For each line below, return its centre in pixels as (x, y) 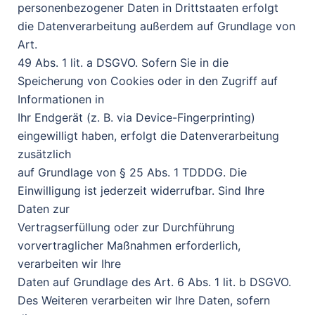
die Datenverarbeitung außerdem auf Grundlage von (156, 26)
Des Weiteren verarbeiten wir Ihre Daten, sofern (144, 300)
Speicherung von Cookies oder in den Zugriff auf (148, 81)
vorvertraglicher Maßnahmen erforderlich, (129, 245)
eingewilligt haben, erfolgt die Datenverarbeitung (148, 136)
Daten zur (44, 209)
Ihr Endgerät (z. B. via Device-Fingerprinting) (136, 117)
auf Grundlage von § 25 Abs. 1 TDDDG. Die (132, 172)
